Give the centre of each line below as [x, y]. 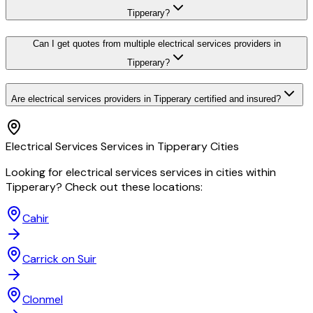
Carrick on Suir [59, 259]
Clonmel [43, 300]
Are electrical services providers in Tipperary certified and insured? [146, 99]
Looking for [36, 173]
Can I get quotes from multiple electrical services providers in [156, 43]
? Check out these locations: [129, 187]
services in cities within [217, 173]
